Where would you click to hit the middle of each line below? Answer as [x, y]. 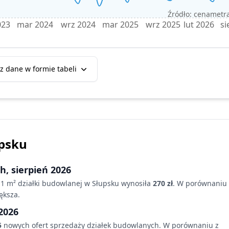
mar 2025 [120, 25]
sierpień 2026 [41, 170]
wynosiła [135, 183]
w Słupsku [102, 183]
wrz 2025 [163, 25]
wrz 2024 [78, 25]
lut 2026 [199, 25]
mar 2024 [35, 25]
